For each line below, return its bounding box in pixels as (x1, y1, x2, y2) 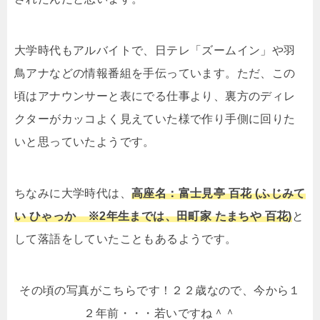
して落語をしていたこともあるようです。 (14, 233, 237, 245)
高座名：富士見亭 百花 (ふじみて (131, 187, 306, 199)
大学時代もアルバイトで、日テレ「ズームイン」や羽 (14, 44, 296, 56)
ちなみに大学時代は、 (14, 187, 131, 199)
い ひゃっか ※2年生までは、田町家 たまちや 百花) (14, 210, 292, 222)
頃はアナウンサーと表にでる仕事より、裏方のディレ (14, 90, 296, 102)
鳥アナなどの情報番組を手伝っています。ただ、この (14, 67, 296, 79)
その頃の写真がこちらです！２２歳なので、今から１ (19, 284, 301, 296)
